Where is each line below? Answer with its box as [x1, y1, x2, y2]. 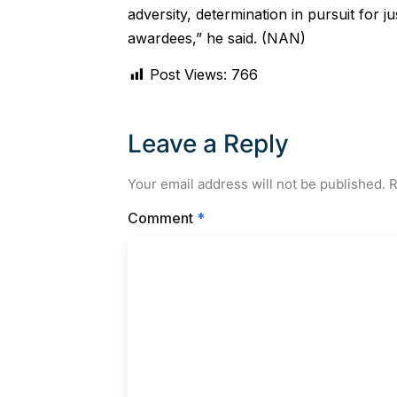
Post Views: [149, 66, 227, 83]
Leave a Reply [127, 128, 289, 159]
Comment [127, 209, 197, 228]
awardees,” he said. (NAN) [127, 28, 306, 47]
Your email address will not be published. [127, 175, 385, 192]
